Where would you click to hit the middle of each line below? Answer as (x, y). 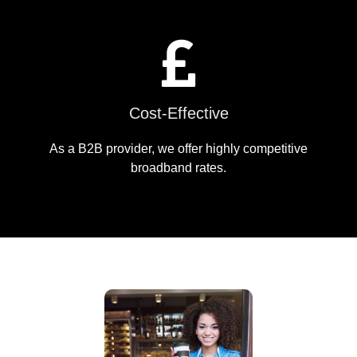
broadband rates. (178, 168)
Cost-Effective (178, 114)
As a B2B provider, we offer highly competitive (178, 149)
